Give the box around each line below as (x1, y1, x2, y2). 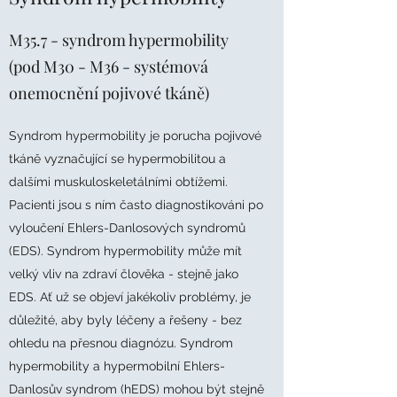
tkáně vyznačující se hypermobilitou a (9, 152, 226, 166)
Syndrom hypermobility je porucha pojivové (9, 128, 261, 143)
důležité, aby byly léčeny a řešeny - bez (9, 313, 242, 327)
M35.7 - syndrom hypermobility (9, 29, 229, 51)
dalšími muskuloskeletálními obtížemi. (9, 175, 228, 189)
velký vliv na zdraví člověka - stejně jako (9, 267, 238, 281)
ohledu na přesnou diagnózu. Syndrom (9, 336, 233, 350)
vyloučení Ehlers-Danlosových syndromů (9, 221, 245, 235)
